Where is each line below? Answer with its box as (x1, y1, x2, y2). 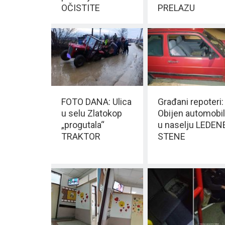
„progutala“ (61, 120, 104, 131)
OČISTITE (61, 2, 100, 13)
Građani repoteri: (157, 96, 223, 107)
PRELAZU (157, 2, 195, 13)
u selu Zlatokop (61, 108, 122, 119)
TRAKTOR (61, 131, 100, 142)
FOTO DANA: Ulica (61, 96, 132, 107)
